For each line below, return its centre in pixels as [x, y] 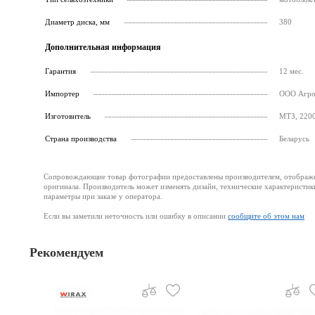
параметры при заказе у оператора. [103, 196]
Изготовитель [68, 116]
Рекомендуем [66, 252]
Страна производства [81, 139]
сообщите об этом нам [266, 216]
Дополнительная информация [103, 47]
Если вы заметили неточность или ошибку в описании [136, 216]
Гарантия [60, 71]
